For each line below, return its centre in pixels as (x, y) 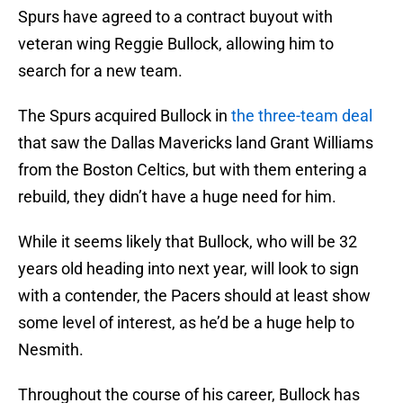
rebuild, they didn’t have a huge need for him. (177, 197)
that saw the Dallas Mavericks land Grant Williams (196, 143)
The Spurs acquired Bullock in (125, 116)
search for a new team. (100, 71)
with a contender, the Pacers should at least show (194, 296)
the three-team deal (302, 116)
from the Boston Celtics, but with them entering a (193, 170)
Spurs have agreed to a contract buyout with (175, 17)
